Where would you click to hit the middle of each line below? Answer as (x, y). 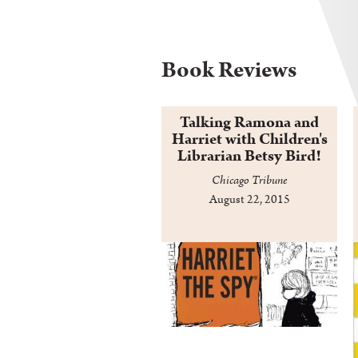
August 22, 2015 (249, 200)
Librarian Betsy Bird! (249, 156)
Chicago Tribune (249, 181)
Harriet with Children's (249, 139)
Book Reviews (229, 70)
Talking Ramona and (249, 123)
